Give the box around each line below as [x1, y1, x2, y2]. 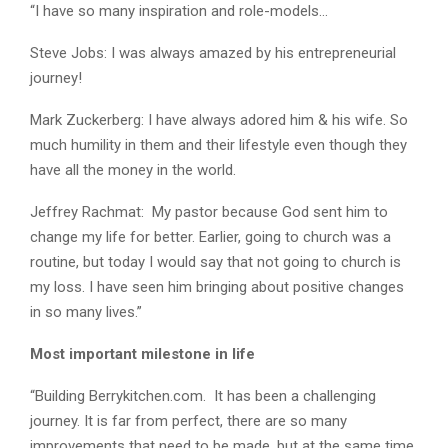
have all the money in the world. [30, 161, 236, 180]
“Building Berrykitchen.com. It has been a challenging [30, 387, 376, 406]
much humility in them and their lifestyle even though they [30, 136, 407, 155]
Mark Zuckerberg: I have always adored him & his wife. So [30, 111, 408, 130]
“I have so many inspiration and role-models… [30, 2, 328, 21]
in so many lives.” [30, 303, 142, 322]
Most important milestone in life [30, 345, 255, 364]
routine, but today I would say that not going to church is [30, 253, 401, 272]
